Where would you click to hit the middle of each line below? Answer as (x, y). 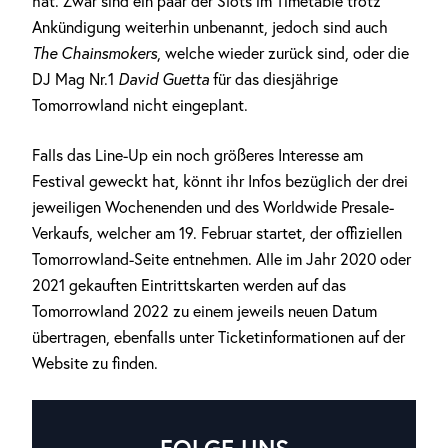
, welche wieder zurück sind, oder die (283, 53)
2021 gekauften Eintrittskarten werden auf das (189, 285)
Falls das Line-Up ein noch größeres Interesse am (197, 155)
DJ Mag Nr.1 (75, 79)
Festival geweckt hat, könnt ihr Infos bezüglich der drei (220, 181)
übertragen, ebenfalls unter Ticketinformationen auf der (218, 337)
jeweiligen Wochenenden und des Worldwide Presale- (213, 207)
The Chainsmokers (94, 53)
